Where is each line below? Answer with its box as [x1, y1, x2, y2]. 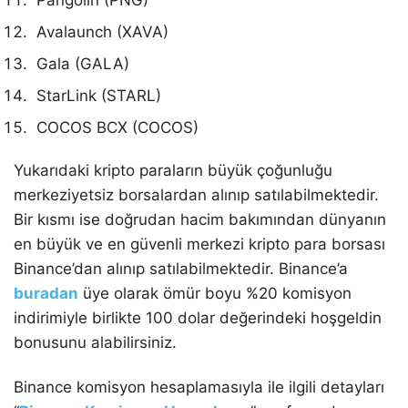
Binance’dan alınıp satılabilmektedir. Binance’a [14, 260, 348, 279]
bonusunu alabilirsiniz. [14, 333, 177, 352]
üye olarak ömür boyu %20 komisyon [78, 284, 352, 303]
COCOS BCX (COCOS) [36, 118, 199, 138]
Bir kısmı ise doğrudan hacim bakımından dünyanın [14, 210, 386, 229]
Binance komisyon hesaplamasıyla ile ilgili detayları [14, 378, 384, 397]
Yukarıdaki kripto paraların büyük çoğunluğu [14, 161, 332, 180]
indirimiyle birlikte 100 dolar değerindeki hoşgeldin [14, 309, 382, 328]
